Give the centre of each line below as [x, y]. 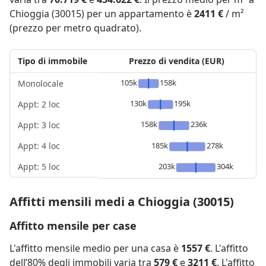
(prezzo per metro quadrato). [75, 28]
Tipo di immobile [53, 61]
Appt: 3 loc [39, 125]
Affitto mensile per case [73, 226]
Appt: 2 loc [39, 104]
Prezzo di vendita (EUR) [177, 61]
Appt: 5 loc [39, 166]
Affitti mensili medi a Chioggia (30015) [122, 202]
